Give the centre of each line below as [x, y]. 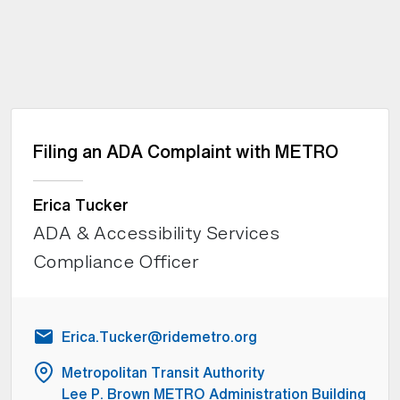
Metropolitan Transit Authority [163, 372]
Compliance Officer [116, 262]
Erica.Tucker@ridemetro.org [159, 337]
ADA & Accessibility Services [157, 233]
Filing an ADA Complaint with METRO [186, 151]
